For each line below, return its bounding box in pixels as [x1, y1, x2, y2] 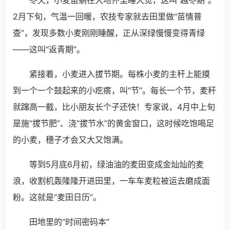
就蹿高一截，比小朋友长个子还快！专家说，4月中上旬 [13, 102, 215, 112]
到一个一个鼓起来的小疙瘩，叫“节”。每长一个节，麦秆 [13, 85, 216, 96]
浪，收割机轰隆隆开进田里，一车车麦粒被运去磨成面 [13, 176, 210, 186]
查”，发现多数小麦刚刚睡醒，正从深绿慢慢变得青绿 [13, 28, 205, 39]
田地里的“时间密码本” [29, 217, 109, 227]
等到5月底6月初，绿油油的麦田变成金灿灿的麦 [29, 159, 204, 170]
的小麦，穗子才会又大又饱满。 [13, 135, 128, 145]
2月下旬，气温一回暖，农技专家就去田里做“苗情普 [13, 11, 202, 22]
